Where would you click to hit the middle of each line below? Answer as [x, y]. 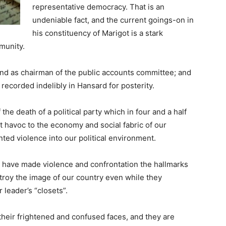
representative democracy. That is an [98, 7]
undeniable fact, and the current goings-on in [113, 20]
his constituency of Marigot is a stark [98, 33]
